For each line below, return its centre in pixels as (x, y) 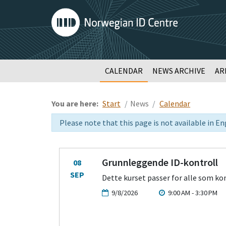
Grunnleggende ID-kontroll (160, 162)
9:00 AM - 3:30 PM (192, 193)
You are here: (76, 103)
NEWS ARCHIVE (179, 71)
